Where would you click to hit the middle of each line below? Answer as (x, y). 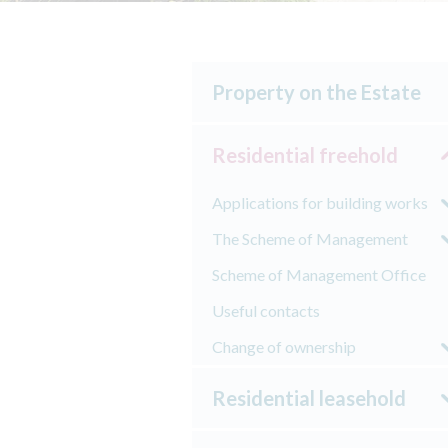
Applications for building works (320, 202)
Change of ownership (284, 346)
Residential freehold (305, 155)
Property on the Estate (316, 92)
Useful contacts (266, 310)
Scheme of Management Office (319, 274)
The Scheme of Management (310, 238)
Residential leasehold (309, 398)
